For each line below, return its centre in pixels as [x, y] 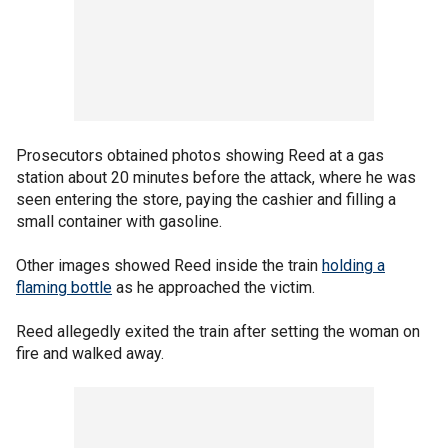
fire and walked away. [90, 353]
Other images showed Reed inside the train [169, 265]
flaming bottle [64, 287]
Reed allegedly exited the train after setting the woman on [218, 331]
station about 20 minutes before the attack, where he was [216, 177]
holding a [353, 265]
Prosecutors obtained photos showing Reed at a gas [200, 155]
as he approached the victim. [213, 287]
